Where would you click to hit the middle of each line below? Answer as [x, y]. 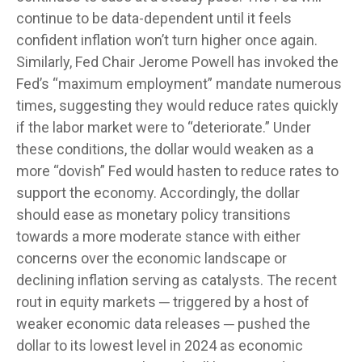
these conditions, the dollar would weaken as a [165, 149]
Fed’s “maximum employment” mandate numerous [179, 84]
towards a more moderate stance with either [158, 236]
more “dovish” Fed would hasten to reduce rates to [177, 171]
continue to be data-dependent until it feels [154, 18]
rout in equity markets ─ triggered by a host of [163, 302]
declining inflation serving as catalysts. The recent [177, 280]
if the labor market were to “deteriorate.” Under [164, 127]
